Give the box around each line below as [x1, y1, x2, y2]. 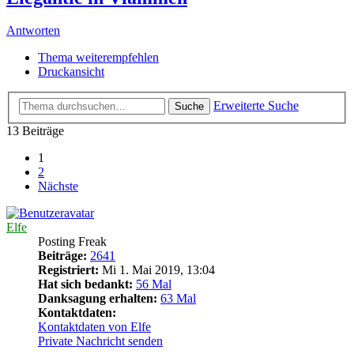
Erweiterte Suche [213, 99, 299, 112]
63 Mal [160, 292, 196, 305]
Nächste [38, 179, 78, 193]
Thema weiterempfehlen [38, 51, 159, 65]
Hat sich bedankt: [38, 277, 133, 291]
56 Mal [136, 277, 171, 291]
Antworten [6, 24, 60, 38]
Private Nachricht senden [38, 334, 163, 348]
